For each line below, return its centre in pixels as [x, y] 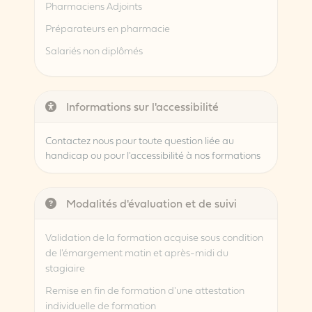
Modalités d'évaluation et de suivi [150, 204]
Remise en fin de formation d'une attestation [145, 290]
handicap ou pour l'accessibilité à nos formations [153, 155]
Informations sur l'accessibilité [141, 107]
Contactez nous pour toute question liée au [139, 141]
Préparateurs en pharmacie [107, 29]
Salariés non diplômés [94, 51]
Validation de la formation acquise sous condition [154, 237]
